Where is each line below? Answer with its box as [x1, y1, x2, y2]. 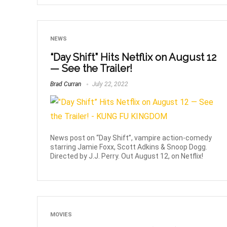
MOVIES [50, 211, 72, 218]
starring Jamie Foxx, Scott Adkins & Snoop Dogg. [50, 142, 208, 151]
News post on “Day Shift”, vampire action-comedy [50, 133, 212, 142]
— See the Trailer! [50, 62, 133, 75]
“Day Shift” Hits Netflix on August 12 [50, 51, 217, 64]
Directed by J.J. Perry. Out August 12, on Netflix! [50, 152, 204, 160]
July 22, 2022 [91, 80, 129, 88]
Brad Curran [50, 80, 82, 88]
